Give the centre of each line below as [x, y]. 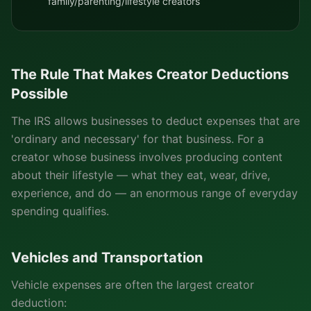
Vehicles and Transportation [107, 258]
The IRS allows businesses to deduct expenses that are [155, 121]
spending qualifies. [60, 211]
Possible [40, 94]
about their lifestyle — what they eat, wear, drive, [141, 175]
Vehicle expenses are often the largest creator [133, 285]
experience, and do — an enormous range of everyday [154, 193]
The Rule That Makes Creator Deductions [150, 74]
